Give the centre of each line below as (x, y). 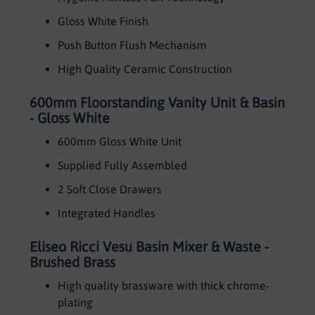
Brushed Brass (72, 262)
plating (75, 302)
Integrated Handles (106, 213)
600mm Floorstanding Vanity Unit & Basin (157, 102)
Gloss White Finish (103, 21)
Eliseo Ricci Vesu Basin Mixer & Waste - (149, 246)
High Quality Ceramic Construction (144, 69)
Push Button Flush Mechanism (132, 45)
